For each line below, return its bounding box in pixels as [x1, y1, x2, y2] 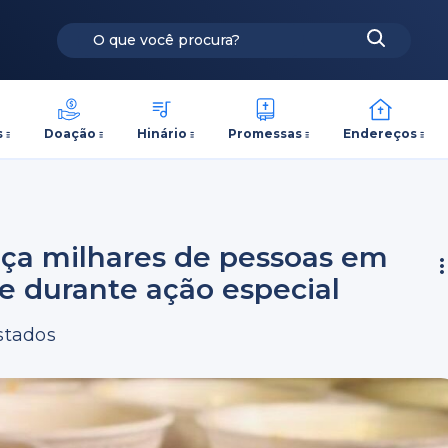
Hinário [136, 125, 187, 141]
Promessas [228, 125, 303, 141]
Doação [43, 125, 96, 141]
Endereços [343, 125, 418, 141]
